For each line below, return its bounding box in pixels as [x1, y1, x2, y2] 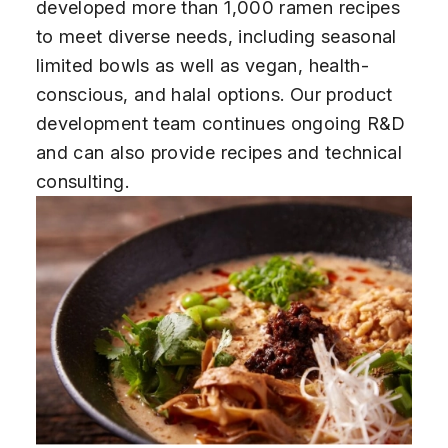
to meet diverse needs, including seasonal [35, 24, 397, 47]
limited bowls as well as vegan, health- [35, 53, 370, 76]
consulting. [35, 169, 129, 192]
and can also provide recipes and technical [35, 140, 403, 163]
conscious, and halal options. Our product [35, 82, 393, 105]
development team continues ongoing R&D [35, 111, 406, 134]
